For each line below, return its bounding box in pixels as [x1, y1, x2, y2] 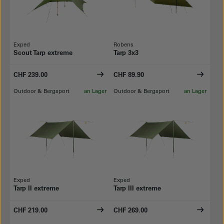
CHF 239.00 [13, 70, 47, 78]
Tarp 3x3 [113, 48, 138, 56]
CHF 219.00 [13, 205, 47, 214]
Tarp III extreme [113, 183, 161, 192]
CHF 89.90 [113, 70, 144, 78]
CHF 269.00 [113, 205, 147, 214]
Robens [113, 40, 133, 48]
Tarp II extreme [13, 183, 59, 192]
